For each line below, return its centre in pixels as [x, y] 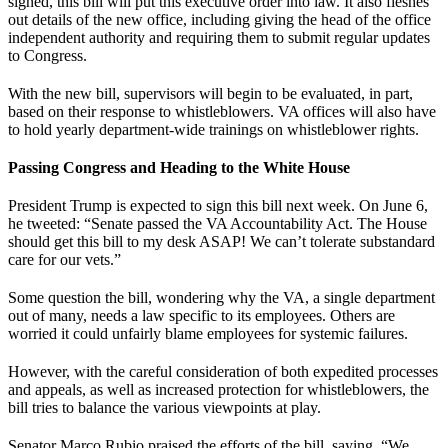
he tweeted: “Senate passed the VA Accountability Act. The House [217, 223]
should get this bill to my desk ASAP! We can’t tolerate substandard [221, 241]
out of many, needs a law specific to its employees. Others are [201, 315]
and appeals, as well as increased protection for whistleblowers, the [218, 389]
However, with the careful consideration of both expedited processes [223, 371]
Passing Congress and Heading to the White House [179, 167]
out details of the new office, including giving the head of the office [219, 19]
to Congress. [47, 55]
